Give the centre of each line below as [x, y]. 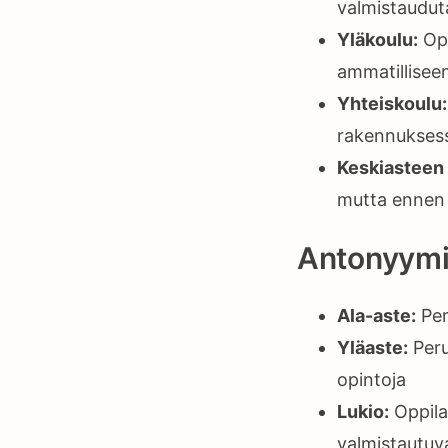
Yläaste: [372, 348]
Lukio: [363, 412]
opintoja [371, 380]
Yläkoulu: [377, 39]
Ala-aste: [376, 316]
